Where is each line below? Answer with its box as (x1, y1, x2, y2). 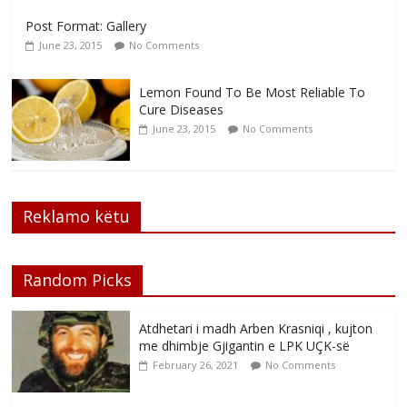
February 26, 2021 (153, 358, 239, 372)
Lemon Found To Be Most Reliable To (139, 84, 366, 102)
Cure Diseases (139, 101, 224, 119)
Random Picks (23, 269, 133, 292)
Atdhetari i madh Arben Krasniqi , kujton (139, 320, 373, 338)
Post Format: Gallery (25, 17, 147, 35)
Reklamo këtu (23, 205, 131, 228)
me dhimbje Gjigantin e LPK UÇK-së (139, 337, 351, 355)
